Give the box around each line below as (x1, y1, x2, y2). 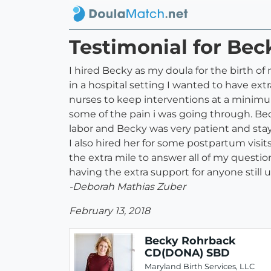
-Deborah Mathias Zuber (69, 181, 186, 193)
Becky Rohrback (145, 234, 236, 247)
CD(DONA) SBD (145, 246, 230, 260)
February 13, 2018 (69, 205, 150, 217)
